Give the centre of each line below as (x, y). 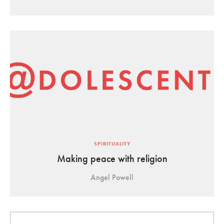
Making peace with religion (112, 158)
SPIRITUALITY (112, 144)
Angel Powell (112, 177)
